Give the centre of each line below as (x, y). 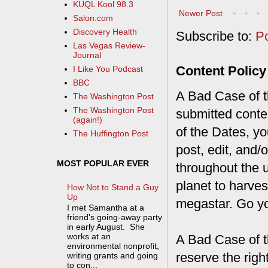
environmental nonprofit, (113, 246)
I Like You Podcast (108, 69)
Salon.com (93, 18)
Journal (87, 55)
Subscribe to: (216, 36)
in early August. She (106, 227)
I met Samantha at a (106, 208)
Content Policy (221, 71)
